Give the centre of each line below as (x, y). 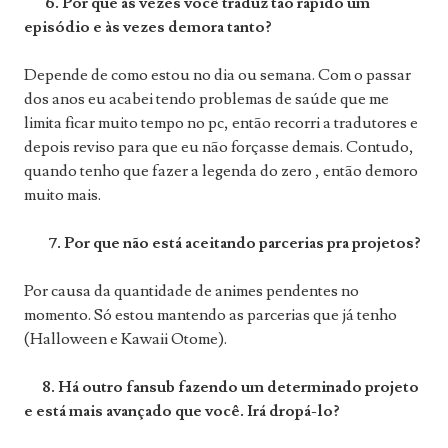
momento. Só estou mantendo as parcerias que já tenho (210, 315)
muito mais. (62, 195)
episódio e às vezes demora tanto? (148, 27)
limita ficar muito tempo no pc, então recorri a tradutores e (221, 123)
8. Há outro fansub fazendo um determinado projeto (221, 387)
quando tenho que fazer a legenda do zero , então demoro (221, 171)
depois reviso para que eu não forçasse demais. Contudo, (219, 147)
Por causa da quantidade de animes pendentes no (191, 291)
